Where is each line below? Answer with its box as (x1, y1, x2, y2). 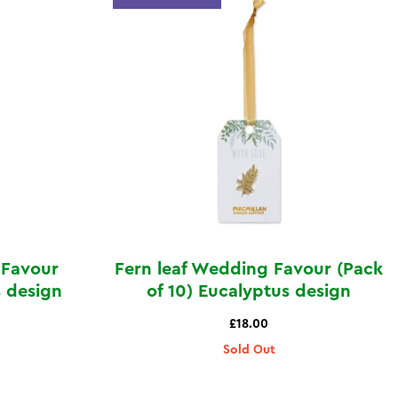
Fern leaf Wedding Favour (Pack (115, 259, 383, 278)
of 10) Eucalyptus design (147, 282, 351, 300)
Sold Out (222, 343, 275, 356)
